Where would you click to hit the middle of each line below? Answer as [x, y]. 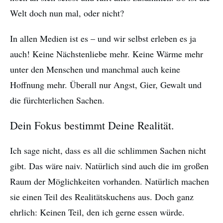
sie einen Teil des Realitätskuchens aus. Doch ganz [102, 197]
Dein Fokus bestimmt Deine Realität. [92, 125]
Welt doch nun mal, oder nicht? [67, 13]
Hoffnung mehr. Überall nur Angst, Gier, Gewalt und [106, 85]
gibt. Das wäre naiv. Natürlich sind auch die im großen [109, 166]
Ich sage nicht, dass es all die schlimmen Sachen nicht [108, 151]
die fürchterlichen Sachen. [57, 100]
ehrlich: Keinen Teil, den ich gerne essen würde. [97, 212]
